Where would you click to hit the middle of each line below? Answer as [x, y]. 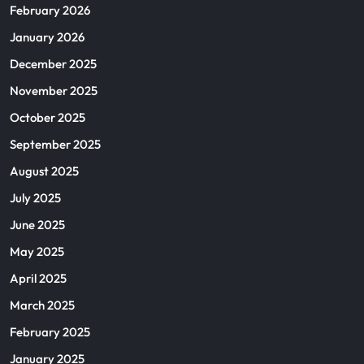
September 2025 [55, 144]
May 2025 [37, 251]
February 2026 [50, 10]
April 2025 [38, 278]
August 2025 [44, 171]
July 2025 [35, 198]
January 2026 [47, 37]
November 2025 [54, 91]
